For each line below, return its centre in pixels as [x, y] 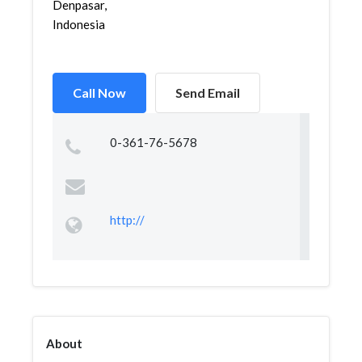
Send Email [208, 93]
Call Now [99, 93]
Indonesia [79, 24]
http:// [127, 220]
